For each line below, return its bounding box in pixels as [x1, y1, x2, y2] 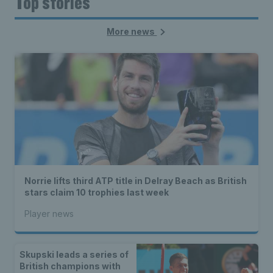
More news [107, 26, 157, 37]
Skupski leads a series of [19, 249, 129, 260]
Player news [24, 208, 74, 219]
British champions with [19, 261, 121, 272]
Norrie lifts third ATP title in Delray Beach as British [24, 175, 247, 186]
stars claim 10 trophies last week [24, 187, 169, 198]
